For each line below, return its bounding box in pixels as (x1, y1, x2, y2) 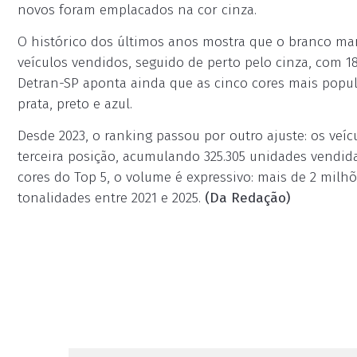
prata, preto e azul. (18, 96, 132, 112)
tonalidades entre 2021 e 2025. (18, 190, 201, 206)
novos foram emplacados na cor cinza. (18, 2, 257, 18)
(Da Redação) (201, 190, 290, 206)
